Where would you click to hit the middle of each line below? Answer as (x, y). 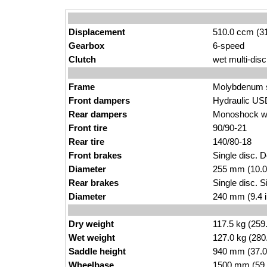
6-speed (229, 46)
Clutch (82, 59)
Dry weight (91, 224)
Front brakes (95, 155)
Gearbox (86, 46)
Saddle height (97, 251)
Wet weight (92, 237)
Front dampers (99, 100)
